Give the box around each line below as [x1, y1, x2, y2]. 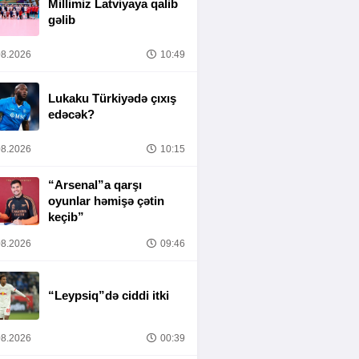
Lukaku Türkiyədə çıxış [48, 91, 176, 105]
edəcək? [48, 107, 95, 121]
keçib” [48, 210, 84, 224]
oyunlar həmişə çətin [48, 194, 164, 208]
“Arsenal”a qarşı [48, 178, 142, 192]
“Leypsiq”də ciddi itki [48, 288, 169, 302]
